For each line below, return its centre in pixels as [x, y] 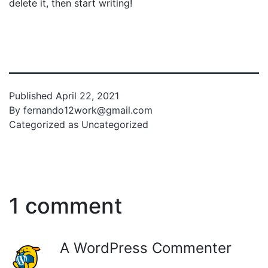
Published [32, 95]
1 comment [66, 205]
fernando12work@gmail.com [88, 110]
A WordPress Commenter [146, 248]
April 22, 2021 [87, 95]
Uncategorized [115, 124]
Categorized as [45, 124]
